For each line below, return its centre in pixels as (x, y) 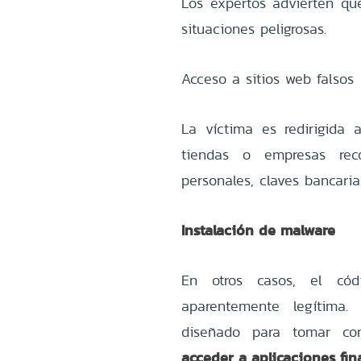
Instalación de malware (259, 230)
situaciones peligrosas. (254, 28)
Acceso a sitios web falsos (268, 78)
